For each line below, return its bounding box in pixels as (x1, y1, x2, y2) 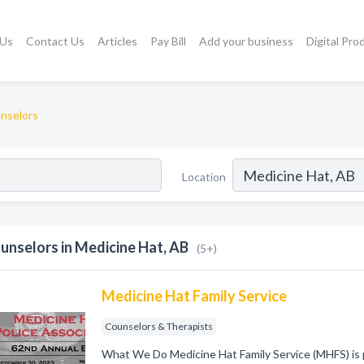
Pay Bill (150, 34, 187, 48)
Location (182, 169, 226, 184)
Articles (97, 34, 138, 48)
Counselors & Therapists (105, 320, 214, 332)
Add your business (199, 34, 294, 48)
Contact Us (26, 34, 85, 48)
